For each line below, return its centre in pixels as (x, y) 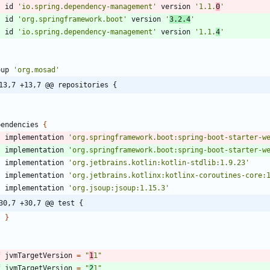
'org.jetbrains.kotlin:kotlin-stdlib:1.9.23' (159, 162)
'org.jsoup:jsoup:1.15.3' (119, 188)
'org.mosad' (36, 70)
